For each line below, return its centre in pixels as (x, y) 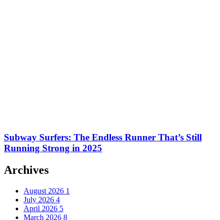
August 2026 (45, 191)
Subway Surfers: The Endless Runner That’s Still (103, 137)
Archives (26, 170)
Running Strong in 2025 (53, 148)
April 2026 (41, 209)
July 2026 (40, 200)
